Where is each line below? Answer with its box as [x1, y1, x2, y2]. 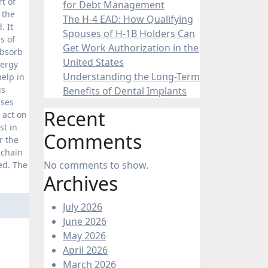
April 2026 [63, 243, 108, 257]
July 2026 [63, 200, 102, 214]
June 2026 [63, 214, 106, 228]
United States [63, 55, 124, 69]
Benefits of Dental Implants [63, 84, 187, 98]
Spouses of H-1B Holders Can [63, 26, 195, 40]
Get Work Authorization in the [63, 41, 199, 54]
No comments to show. [44, 158, 148, 172]
